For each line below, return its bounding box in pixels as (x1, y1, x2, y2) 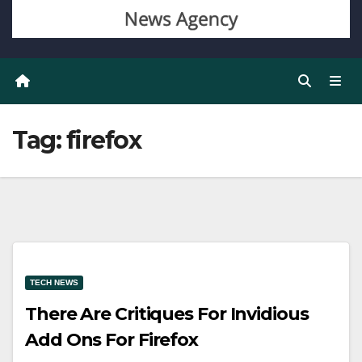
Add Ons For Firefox (25, 329, 199, 351)
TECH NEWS (30, 278, 78, 288)
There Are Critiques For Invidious (25, 303, 309, 326)
